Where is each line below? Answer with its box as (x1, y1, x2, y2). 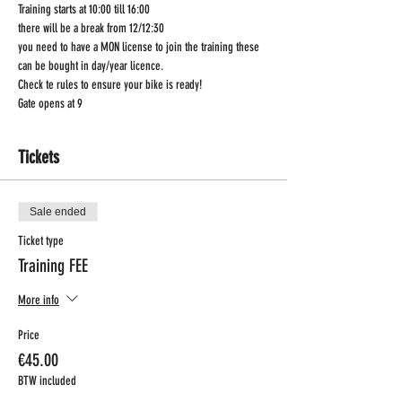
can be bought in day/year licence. (18, 58, 163, 74)
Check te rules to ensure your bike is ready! (18, 77, 202, 92)
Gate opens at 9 (18, 96, 83, 111)
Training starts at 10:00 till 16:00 (18, 2, 150, 17)
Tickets (18, 146, 59, 168)
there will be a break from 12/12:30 (18, 21, 164, 36)
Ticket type (18, 233, 64, 249)
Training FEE (18, 255, 88, 276)
